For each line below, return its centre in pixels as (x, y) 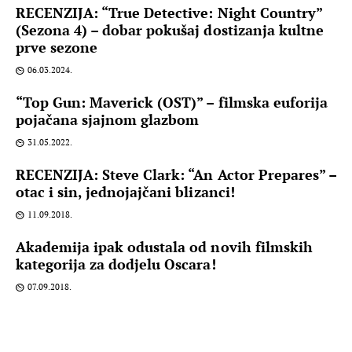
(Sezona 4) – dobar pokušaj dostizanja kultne (170, 29)
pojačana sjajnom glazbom (108, 119)
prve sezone (57, 47)
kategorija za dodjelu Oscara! (116, 264)
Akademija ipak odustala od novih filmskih (164, 246)
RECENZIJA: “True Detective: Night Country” (169, 12)
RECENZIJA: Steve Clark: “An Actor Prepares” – (176, 174)
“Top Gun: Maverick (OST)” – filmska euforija (172, 102)
